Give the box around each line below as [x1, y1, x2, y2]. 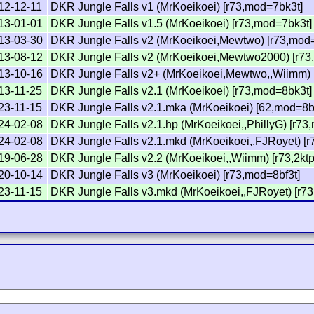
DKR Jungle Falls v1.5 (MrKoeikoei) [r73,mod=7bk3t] [50, 17, 313, 29]
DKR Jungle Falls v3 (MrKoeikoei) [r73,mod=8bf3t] [50, 168, 301, 181]
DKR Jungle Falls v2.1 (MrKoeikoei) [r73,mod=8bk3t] [50, 84, 313, 97]
